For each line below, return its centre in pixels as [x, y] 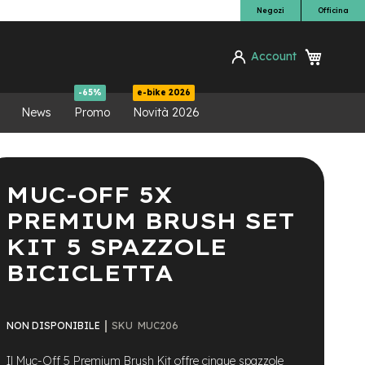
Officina [333, 10]
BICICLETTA [90, 272]
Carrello [343, 53]
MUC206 [158, 325]
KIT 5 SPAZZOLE [117, 246]
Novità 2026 [166, 113]
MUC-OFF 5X [90, 194]
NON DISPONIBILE [53, 326]
